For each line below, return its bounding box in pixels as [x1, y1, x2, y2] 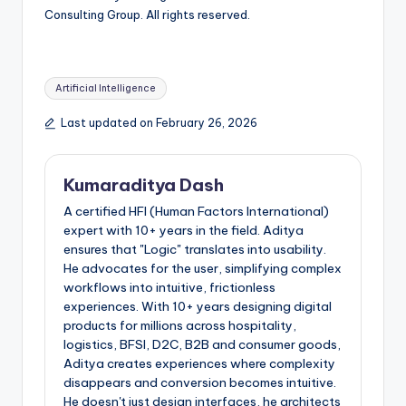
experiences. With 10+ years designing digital [63, 298, 332, 315]
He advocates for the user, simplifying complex [63, 260, 342, 277]
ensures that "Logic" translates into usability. [63, 241, 326, 258]
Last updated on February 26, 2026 [60, 115, 257, 130]
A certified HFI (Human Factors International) [63, 203, 329, 220]
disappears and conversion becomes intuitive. [63, 374, 336, 391]
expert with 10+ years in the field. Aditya [63, 222, 304, 239]
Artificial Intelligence [55, 82, 157, 94]
